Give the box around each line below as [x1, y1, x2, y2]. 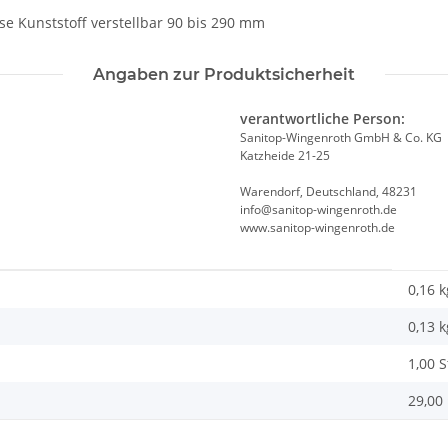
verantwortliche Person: [240, 108, 405, 128]
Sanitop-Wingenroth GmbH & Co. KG [240, 128, 442, 146]
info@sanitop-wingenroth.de [240, 200, 397, 218]
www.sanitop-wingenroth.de [240, 218, 395, 236]
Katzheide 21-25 [240, 146, 330, 164]
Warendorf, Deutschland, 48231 [240, 182, 417, 200]
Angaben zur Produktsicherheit [93, 64, 355, 84]
